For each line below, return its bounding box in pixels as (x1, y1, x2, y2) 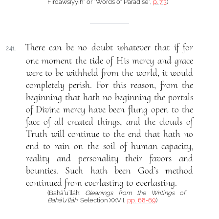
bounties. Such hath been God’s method (25, 165, 194, 177)
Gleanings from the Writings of (85, 189, 186, 197)
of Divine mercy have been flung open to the (25, 104, 194, 116)
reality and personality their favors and (25, 153, 194, 165)
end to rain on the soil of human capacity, (25, 140, 194, 153)
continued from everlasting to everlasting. (25, 177, 177, 189)
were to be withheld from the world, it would (25, 67, 194, 79)
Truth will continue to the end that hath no (25, 128, 194, 140)
